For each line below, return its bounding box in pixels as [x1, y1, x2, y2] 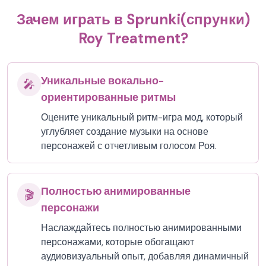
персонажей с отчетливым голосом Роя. [41, 140, 217, 152]
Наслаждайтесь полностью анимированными [41, 221, 242, 234]
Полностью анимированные [41, 184, 191, 198]
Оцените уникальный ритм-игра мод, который [41, 111, 243, 123]
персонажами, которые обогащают [41, 236, 194, 248]
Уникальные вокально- [41, 74, 164, 88]
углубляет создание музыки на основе [41, 125, 208, 138]
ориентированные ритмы [41, 90, 176, 104]
